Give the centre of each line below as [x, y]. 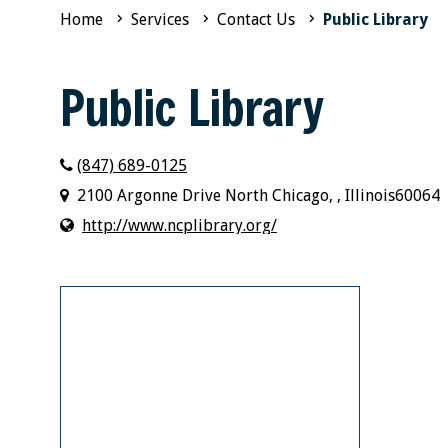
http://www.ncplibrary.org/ [179, 225]
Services [160, 19]
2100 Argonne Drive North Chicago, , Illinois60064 [258, 195]
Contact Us [256, 19]
